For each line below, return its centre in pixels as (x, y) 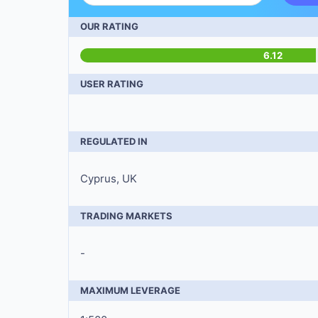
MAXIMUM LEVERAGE (130, 290)
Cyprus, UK (109, 179)
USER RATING (112, 84)
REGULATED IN (114, 141)
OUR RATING (109, 26)
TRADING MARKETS (126, 216)
